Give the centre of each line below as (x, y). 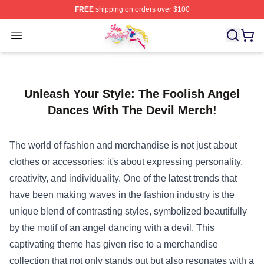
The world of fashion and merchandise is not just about (123, 145)
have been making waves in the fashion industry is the (122, 195)
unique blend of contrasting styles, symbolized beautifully (128, 211)
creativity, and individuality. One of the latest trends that (123, 178)
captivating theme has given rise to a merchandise (114, 244)
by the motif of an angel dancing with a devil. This (112, 228)
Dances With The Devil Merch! (132, 110)
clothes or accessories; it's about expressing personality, (126, 162)
